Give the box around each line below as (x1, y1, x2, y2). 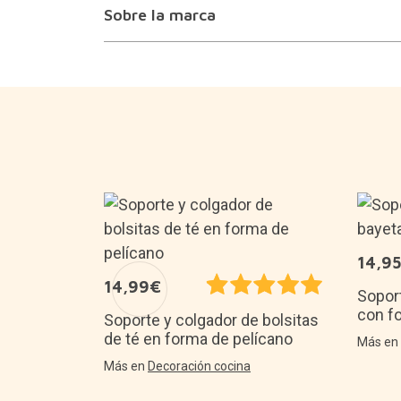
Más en (104, 358, 148, 373)
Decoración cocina (148, 358, 251, 373)
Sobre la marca (103, 5, 216, 25)
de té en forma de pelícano (104, 328, 293, 348)
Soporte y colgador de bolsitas (104, 310, 319, 329)
